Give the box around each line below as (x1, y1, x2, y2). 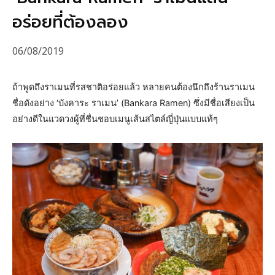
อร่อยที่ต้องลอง (12, 9, 128, 34)
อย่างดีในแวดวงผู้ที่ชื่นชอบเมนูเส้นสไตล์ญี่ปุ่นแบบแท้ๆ (12, 113, 218, 125)
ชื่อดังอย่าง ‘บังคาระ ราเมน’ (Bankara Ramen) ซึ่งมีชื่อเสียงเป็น (12, 97, 255, 109)
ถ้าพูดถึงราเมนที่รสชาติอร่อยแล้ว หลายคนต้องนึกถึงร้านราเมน (12, 81, 255, 93)
